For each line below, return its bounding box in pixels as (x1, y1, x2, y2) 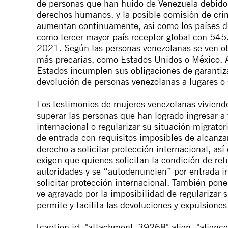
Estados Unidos (121, 53, 182, 65)
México (192, 53, 220, 65)
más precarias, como (37, 53, 121, 65)
